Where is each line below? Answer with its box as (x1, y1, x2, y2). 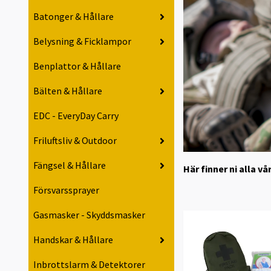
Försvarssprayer (33, 184, 99, 197)
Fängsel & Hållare (33, 159, 106, 172)
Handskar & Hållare (33, 233, 113, 246)
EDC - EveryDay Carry (33, 109, 119, 122)
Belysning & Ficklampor (33, 35, 131, 48)
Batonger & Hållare (33, 10, 114, 23)
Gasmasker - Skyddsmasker (33, 209, 145, 221)
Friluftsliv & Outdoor (33, 134, 117, 147)
